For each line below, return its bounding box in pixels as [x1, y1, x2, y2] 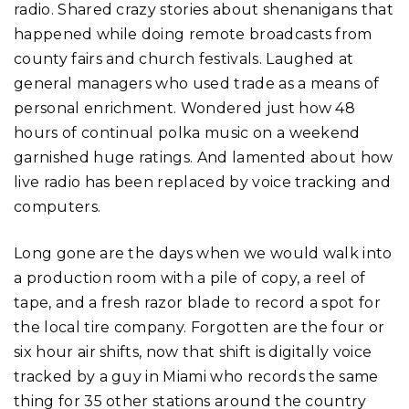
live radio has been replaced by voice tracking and [14, 173, 392, 191]
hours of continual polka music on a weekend [14, 123, 361, 142]
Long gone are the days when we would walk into [14, 244, 393, 262]
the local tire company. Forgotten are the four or [14, 318, 385, 336]
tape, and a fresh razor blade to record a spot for [14, 293, 382, 311]
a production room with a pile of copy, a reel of [14, 268, 366, 287]
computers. [14, 197, 101, 215]
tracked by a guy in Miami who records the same [14, 367, 379, 385]
